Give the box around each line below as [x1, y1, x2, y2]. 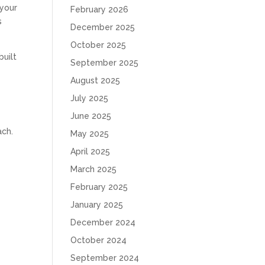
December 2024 [70, 218, 136, 227]
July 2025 [70, 93, 109, 103]
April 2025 [70, 147, 111, 156]
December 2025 [70, 22, 135, 32]
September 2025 [70, 58, 139, 67]
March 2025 [70, 164, 117, 174]
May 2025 [70, 129, 109, 138]
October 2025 [70, 40, 127, 50]
